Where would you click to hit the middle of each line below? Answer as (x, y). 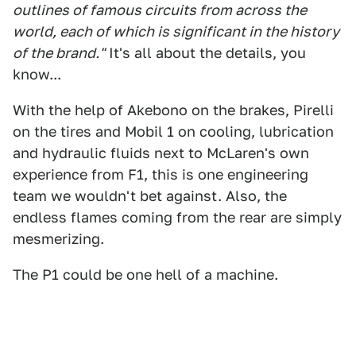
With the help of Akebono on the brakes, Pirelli (173, 110)
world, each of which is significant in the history (176, 31)
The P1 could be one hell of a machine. (145, 275)
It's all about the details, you (205, 53)
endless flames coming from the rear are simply (177, 217)
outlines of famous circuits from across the (160, 10)
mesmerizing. (58, 239)
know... (37, 74)
